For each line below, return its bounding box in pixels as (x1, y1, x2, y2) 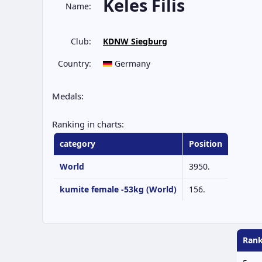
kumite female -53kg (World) (60, 184, 177, 195)
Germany (112, 58, 150, 69)
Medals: (52, 90, 84, 102)
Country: (58, 58, 91, 69)
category (60, 138, 95, 149)
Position (189, 138, 222, 149)
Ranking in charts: (52, 118, 124, 130)
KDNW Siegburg (103, 36, 167, 47)
